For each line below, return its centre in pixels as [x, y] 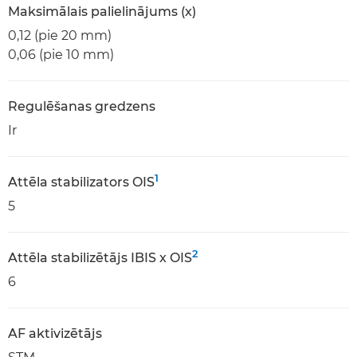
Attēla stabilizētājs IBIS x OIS [100, 258]
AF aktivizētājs [55, 333]
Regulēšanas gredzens [82, 106]
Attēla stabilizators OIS [81, 182]
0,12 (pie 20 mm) [60, 35]
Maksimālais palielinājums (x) [102, 12]
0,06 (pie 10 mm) [61, 55]
